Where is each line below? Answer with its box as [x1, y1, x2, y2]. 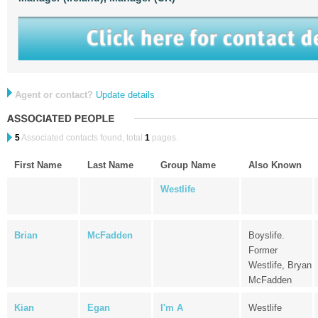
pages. [150, 133, 178, 143]
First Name [14, 160, 62, 170]
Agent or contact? [15, 89, 93, 100]
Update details [96, 89, 155, 100]
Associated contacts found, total [20, 133, 145, 143]
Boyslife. [248, 230, 285, 241]
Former [248, 245, 278, 256]
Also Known [248, 160, 302, 170]
